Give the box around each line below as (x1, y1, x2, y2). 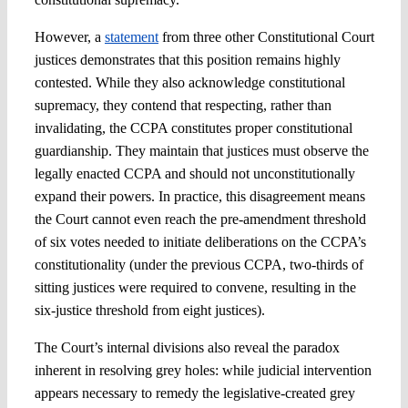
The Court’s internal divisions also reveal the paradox (34, 340, 340, 356)
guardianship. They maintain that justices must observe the (34, 143, 369, 159)
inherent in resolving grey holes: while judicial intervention (34, 362, 372, 379)
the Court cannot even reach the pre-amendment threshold (34, 211, 366, 228)
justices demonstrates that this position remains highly (34, 52, 341, 68)
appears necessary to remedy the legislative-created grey (34, 385, 355, 402)
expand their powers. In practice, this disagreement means (34, 189, 365, 205)
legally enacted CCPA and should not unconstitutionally (34, 166, 355, 182)
